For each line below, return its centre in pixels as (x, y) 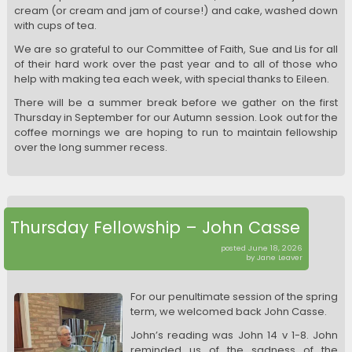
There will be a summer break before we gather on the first (176, 103)
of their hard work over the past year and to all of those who (176, 64)
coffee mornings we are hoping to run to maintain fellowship (176, 133)
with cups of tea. (55, 25)
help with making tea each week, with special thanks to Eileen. (172, 79)
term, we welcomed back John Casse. (228, 311)
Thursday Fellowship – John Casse (156, 227)
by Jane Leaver (274, 257)
